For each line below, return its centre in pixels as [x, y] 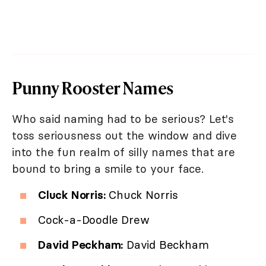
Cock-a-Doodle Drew [94, 219]
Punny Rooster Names [93, 87]
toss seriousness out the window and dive [124, 135]
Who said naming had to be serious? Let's [123, 118]
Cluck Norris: [72, 194]
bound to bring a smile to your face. [110, 168]
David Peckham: [81, 244]
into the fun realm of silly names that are [123, 152]
